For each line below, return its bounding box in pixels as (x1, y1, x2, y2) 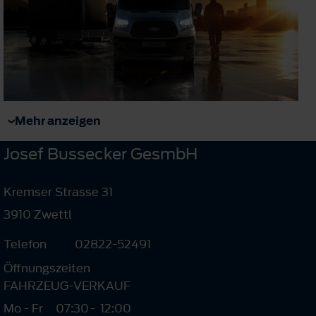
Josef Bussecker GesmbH (4, 142, 197, 166)
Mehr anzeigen (15, 112, 101, 130)
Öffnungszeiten (4, 260, 90, 277)
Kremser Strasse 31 (4, 183, 113, 201)
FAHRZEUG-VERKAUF (4, 277, 130, 295)
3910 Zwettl (4, 206, 72, 224)
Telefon (4, 236, 47, 253)
